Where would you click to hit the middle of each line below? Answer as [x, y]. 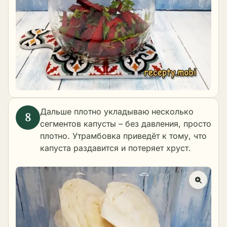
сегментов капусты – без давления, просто [126, 123]
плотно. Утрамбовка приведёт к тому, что [123, 136]
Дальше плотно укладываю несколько [117, 111]
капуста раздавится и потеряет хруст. [116, 148]
